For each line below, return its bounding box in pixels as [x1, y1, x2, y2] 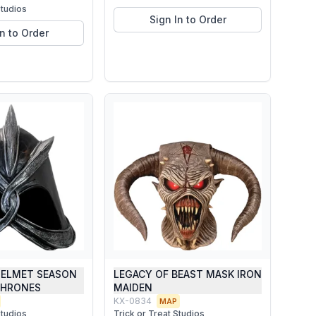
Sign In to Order [149, 13, 226, 25]
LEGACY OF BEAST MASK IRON [114, 268, 262, 280]
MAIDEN [114, 281, 152, 293]
